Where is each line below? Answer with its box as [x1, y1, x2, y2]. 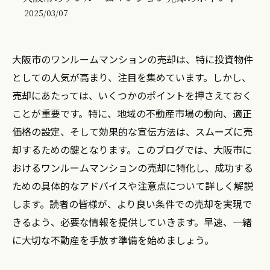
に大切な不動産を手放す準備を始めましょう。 [12, 233, 214, 247]
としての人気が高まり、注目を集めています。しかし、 [12, 70, 251, 84]
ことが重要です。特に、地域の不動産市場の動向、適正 [12, 106, 252, 121]
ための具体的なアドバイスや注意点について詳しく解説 [12, 178, 253, 193]
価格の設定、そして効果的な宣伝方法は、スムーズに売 [12, 124, 253, 139]
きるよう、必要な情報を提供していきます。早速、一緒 [12, 215, 252, 229]
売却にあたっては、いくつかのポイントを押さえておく [12, 88, 252, 102]
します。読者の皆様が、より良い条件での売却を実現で [12, 196, 252, 211]
